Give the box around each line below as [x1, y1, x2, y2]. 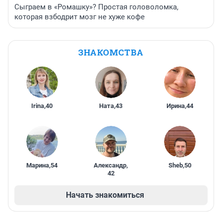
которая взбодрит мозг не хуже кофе [14, 12, 145, 22]
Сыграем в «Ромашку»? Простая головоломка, [14, 2, 178, 12]
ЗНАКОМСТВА [78, 47, 144, 58]
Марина [26, 162, 50, 169]
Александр [94, 162, 127, 169]
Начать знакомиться [66, 190, 144, 200]
